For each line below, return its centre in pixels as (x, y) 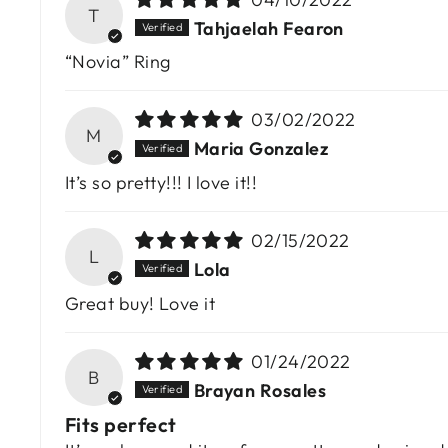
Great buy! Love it (140, 303)
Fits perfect (121, 425)
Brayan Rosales (259, 390)
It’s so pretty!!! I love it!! (161, 183)
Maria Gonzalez (260, 149)
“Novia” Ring (118, 62)
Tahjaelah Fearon (268, 29)
